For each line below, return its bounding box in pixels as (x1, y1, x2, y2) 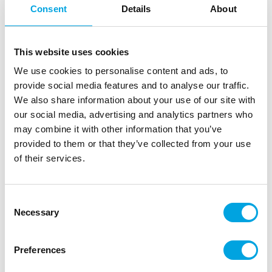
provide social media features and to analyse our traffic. (14, 80, 250, 90)
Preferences (14, 245, 66, 255)
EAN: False (138, 165, 180, 176)
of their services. (14, 153, 85, 163)
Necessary (14, 207, 59, 217)
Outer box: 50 (193, 165, 249, 176)
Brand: (77, 165, 106, 176)
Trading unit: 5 (9, 178, 67, 189)
